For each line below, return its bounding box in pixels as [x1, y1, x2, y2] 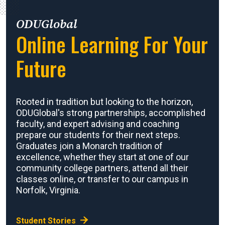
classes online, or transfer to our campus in [16, 173, 188, 184]
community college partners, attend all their [16, 162, 188, 173]
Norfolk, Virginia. [16, 184, 80, 195]
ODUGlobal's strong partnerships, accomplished [16, 107, 205, 118]
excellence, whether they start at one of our [16, 151, 189, 162]
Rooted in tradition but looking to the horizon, [16, 96, 193, 107]
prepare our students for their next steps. [16, 129, 180, 140]
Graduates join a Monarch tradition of [16, 140, 163, 151]
